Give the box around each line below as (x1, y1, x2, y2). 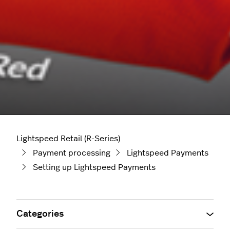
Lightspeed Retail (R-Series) (16, 135, 120, 143)
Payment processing (33, 149, 110, 158)
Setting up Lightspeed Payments (33, 163, 156, 172)
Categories (16, 209, 64, 219)
